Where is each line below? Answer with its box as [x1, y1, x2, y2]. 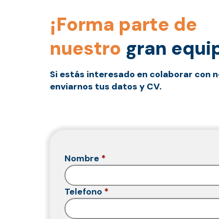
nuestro [50, 36, 121, 61]
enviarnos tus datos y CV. [50, 81, 162, 92]
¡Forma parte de [50, 12, 197, 37]
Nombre [65, 153, 99, 164]
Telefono [65, 186, 102, 197]
